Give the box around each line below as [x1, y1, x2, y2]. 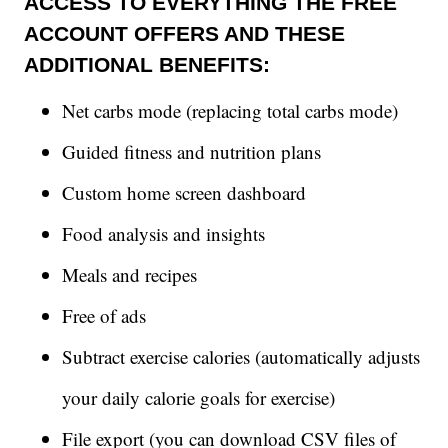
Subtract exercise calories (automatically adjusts [62, 344, 420, 370]
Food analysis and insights [62, 221, 265, 247]
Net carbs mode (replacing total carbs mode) [62, 98, 398, 124]
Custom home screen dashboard [62, 180, 306, 206]
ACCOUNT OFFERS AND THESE [24, 21, 345, 45]
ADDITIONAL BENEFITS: [24, 52, 270, 76]
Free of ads [62, 303, 146, 329]
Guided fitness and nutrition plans [62, 139, 321, 165]
